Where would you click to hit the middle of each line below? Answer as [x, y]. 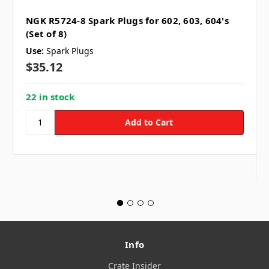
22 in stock [50, 96]
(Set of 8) [47, 33]
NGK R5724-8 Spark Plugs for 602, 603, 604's [127, 20]
